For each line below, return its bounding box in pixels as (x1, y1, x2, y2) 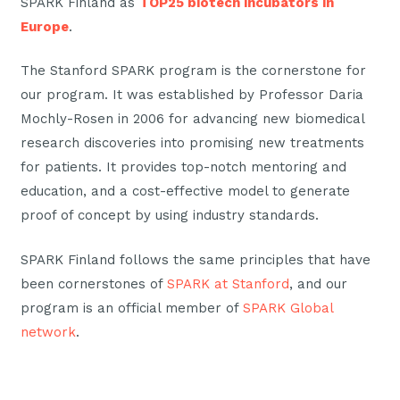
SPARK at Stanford (166, 275, 289, 292)
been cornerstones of (20, 275, 167, 292)
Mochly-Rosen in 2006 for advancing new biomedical (20, 111, 364, 128)
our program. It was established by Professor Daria (20, 87, 363, 104)
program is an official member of (20, 299, 243, 316)
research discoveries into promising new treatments (20, 135, 364, 152)
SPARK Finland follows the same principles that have (20, 251, 371, 268)
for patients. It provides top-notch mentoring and (20, 159, 346, 176)
